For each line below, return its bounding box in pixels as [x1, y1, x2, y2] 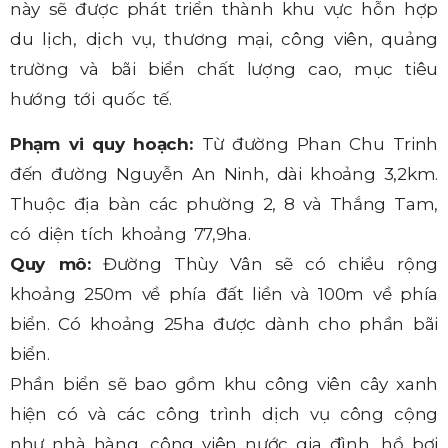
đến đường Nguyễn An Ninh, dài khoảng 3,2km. [10, 163, 438, 184]
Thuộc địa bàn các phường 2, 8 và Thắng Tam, [10, 193, 438, 214]
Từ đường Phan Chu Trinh [201, 133, 439, 154]
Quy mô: [10, 253, 91, 274]
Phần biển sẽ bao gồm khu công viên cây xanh [10, 373, 438, 394]
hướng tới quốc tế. [10, 89, 172, 110]
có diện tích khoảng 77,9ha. [10, 223, 251, 244]
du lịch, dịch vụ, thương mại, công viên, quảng [10, 29, 438, 50]
